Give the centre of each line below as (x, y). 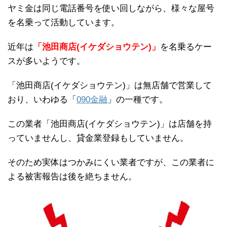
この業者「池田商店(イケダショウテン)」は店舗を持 (110, 124)
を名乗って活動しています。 (64, 22)
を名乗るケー (186, 47)
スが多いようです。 (46, 61)
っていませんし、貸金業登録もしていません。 (98, 138)
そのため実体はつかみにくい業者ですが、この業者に (111, 162)
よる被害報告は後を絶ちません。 (72, 176)
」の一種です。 (138, 99)
